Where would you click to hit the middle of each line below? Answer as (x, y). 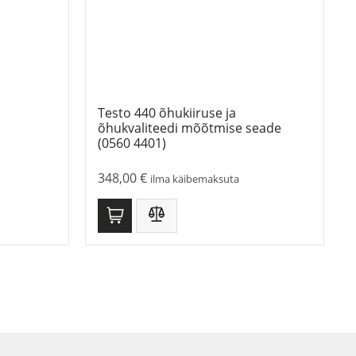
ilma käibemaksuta (195, 179)
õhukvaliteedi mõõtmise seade (190, 128)
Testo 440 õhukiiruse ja (167, 113)
